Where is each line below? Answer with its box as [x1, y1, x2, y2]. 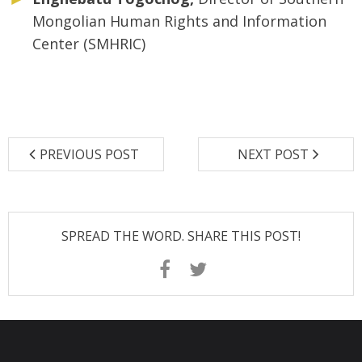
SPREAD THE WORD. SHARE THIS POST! [61, 227, 301, 246]
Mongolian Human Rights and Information [32, 11, 326, 32]
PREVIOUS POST [39, 145, 139, 164]
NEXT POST [237, 145, 309, 164]
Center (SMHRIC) [32, 34, 145, 54]
